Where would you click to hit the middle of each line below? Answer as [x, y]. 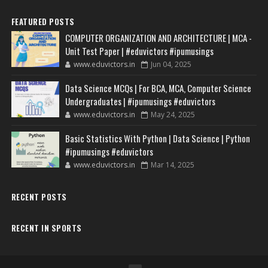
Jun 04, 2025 [171, 64]
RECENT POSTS [39, 197]
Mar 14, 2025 [172, 165]
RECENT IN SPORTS [46, 228]
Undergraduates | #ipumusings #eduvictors [140, 101]
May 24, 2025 [173, 115]
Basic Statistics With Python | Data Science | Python [157, 138]
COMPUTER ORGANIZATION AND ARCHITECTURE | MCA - [158, 38]
